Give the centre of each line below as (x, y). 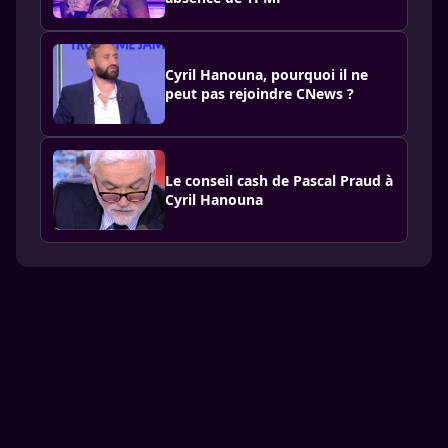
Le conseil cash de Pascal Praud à (279, 180)
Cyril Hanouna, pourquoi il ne (266, 74)
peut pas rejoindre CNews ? (259, 93)
